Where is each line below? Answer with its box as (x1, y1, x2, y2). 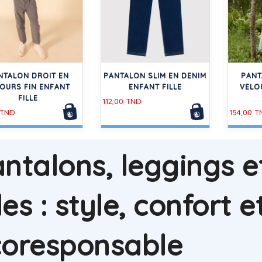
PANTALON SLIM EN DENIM (104, 71, 207, 80)
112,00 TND (102, 96, 142, 106)
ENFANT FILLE (128, 82, 182, 91)
